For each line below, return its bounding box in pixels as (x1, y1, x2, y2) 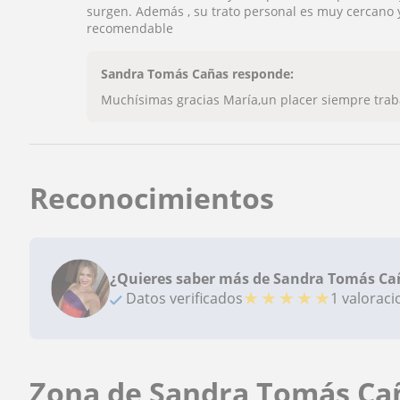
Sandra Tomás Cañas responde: (101, 65, 295, 83)
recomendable (87, 20, 174, 37)
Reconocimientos (29, 179, 275, 218)
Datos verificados (122, 288, 244, 309)
